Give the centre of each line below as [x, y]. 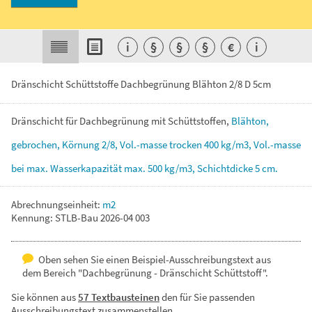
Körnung [82, 145]
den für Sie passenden [207, 297]
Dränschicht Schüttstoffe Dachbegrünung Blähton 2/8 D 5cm [141, 84]
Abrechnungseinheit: [57, 204]
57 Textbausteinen [119, 297]
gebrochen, [37, 145]
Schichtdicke [226, 168]
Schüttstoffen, [200, 121]
